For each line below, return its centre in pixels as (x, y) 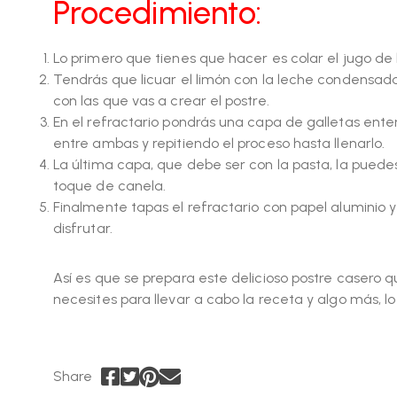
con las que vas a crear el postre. (161, 101)
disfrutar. (83, 229)
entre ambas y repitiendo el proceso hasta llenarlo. (219, 144)
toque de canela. (110, 186)
